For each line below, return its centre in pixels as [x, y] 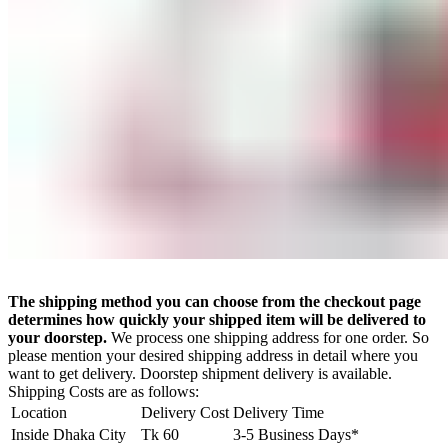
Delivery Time [278, 412]
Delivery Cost [185, 412]
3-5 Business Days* [296, 434]
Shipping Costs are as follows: [103, 391]
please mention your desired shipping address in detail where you [213, 355]
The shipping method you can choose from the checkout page [214, 301]
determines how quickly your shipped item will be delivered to [217, 319]
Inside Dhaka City [68, 434]
